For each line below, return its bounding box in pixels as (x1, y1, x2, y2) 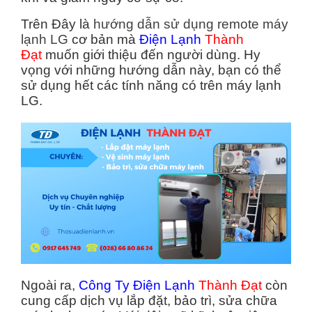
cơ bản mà (68, 31, 139, 47)
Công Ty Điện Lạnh (79, 277, 195, 292)
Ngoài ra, (21, 277, 79, 292)
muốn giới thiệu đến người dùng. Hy (42, 47, 260, 62)
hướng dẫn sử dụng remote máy (93, 16, 288, 31)
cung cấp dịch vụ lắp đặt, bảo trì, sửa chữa (21, 292, 277, 308)
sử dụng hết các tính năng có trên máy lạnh (21, 77, 281, 93)
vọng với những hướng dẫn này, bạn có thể (21, 62, 281, 77)
